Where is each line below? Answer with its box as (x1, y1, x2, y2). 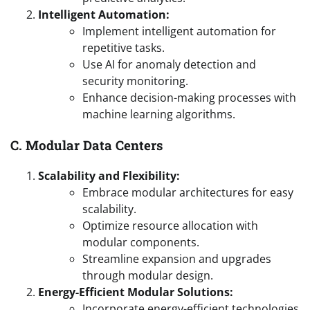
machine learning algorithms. (82, 106, 235, 122)
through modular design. (82, 268, 213, 284)
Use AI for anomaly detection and (82, 56, 256, 72)
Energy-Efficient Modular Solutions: (38, 284, 233, 300)
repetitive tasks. (82, 39, 165, 55)
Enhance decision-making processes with (82, 89, 296, 105)
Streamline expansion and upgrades (82, 251, 271, 267)
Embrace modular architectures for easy (82, 185, 293, 201)
